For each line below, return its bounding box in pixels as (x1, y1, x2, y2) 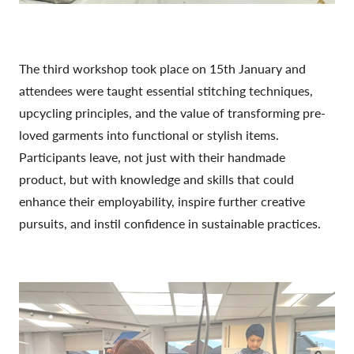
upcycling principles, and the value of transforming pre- (19, 104, 326, 122)
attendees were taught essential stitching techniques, (19, 81, 313, 100)
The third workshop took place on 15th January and (19, 59, 306, 78)
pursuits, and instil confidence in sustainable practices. (19, 214, 321, 233)
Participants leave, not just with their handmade (19, 148, 285, 167)
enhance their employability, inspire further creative (19, 192, 305, 211)
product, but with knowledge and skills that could (19, 170, 294, 189)
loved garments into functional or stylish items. (19, 126, 279, 145)
